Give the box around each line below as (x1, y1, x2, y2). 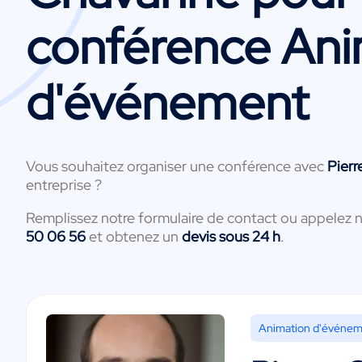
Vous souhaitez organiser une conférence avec (26, 156, 327, 175)
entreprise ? (26, 175, 102, 194)
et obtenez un (86, 226, 182, 246)
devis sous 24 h (182, 226, 280, 246)
